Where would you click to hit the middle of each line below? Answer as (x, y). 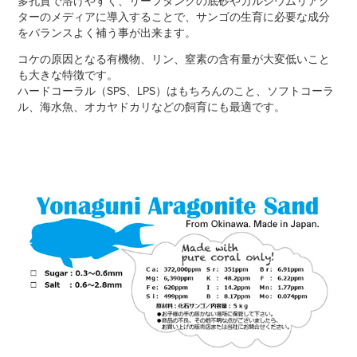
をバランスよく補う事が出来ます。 (107, 32)
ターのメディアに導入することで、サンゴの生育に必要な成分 (174, 16)
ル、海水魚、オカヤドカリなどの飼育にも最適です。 (152, 106)
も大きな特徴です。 (68, 75)
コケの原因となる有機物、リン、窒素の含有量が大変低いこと (174, 59)
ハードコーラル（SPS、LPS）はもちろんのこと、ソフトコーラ (176, 90)
